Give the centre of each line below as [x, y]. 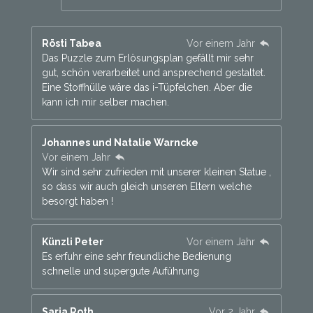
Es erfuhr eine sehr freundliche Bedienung [136, 257]
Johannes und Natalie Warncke [120, 143]
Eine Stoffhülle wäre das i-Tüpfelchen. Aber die [147, 88]
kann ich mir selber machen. [105, 102]
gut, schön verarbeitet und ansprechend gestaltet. [153, 73]
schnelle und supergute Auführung [120, 271]
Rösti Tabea [71, 44]
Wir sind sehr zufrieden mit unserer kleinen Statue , [156, 172]
